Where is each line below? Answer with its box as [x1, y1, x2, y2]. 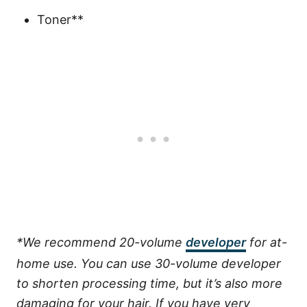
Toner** [37, 12, 84, 27]
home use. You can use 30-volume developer [16, 256, 281, 271]
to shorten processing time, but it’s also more [16, 276, 282, 291]
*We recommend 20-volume [16, 235, 186, 250]
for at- [246, 235, 287, 250]
